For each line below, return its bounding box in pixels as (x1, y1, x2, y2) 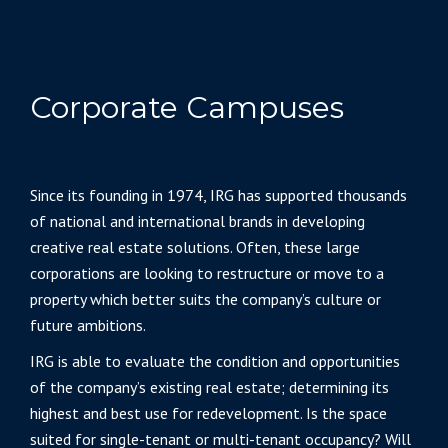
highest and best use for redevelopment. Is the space (30, 403, 387, 423)
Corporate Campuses (30, 89, 344, 126)
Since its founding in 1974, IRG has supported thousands (30, 185, 407, 205)
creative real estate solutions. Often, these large (30, 237, 360, 257)
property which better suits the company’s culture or (30, 289, 381, 309)
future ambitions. (30, 315, 146, 335)
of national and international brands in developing (30, 211, 365, 231)
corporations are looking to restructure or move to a (30, 263, 384, 283)
